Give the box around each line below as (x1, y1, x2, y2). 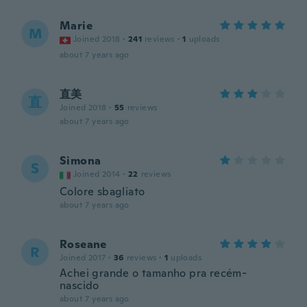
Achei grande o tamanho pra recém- (60, 266, 247, 280)
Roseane (60, 237, 107, 251)
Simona (60, 153, 101, 168)
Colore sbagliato (60, 184, 145, 199)
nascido (60, 278, 99, 293)
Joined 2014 (73, 169, 121, 180)
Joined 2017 (60, 252, 106, 263)
